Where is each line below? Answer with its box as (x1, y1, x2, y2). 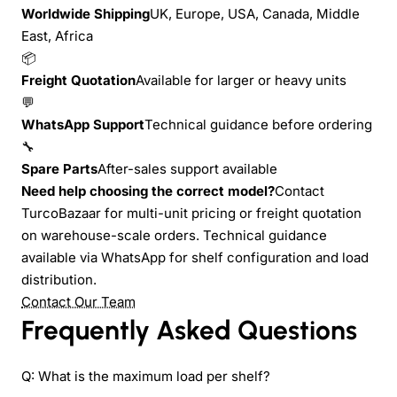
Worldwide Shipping (21, 4, 150, 22)
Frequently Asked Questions (21, 313, 357, 346)
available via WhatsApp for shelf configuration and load (21, 248, 369, 266)
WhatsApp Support (21, 115, 144, 133)
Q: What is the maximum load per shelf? (21, 367, 270, 385)
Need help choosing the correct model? (21, 182, 275, 199)
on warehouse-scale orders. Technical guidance (21, 226, 327, 244)
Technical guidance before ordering (144, 115, 372, 133)
